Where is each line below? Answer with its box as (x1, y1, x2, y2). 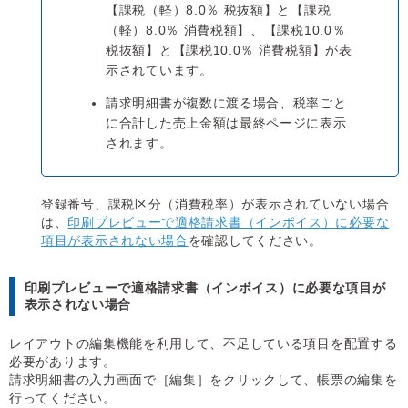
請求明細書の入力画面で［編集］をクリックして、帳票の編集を (9, 372, 398, 388)
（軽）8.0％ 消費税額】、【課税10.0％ (106, 23, 346, 38)
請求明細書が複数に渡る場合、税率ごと (106, 96, 347, 111)
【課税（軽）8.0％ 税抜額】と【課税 (106, 3, 331, 18)
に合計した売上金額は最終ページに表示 (106, 116, 347, 131)
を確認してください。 (188, 233, 322, 249)
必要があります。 (9, 354, 117, 370)
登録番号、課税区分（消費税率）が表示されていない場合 (41, 197, 390, 212)
